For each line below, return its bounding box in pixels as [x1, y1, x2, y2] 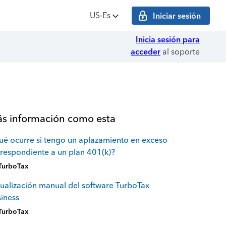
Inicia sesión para [136, 35, 200, 44]
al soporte [160, 47, 200, 56]
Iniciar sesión [153, 11, 201, 21]
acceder [131, 47, 160, 56]
